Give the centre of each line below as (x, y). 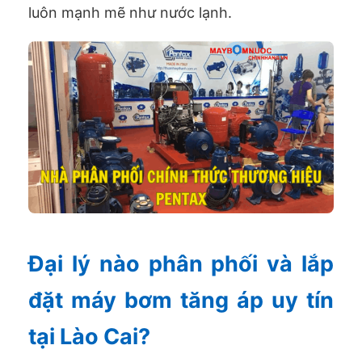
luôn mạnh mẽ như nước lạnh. (130, 13)
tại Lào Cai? (89, 337)
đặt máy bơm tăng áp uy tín (181, 301)
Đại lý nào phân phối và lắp (181, 264)
